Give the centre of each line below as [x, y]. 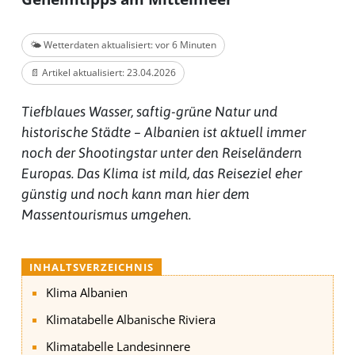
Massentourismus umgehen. [107, 215]
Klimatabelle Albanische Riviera [130, 320]
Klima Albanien [86, 293]
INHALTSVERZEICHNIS [91, 267]
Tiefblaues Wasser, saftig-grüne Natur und [149, 112]
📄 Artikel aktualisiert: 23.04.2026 [103, 73]
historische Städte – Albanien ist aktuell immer [163, 133]
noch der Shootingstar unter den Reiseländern [161, 153]
